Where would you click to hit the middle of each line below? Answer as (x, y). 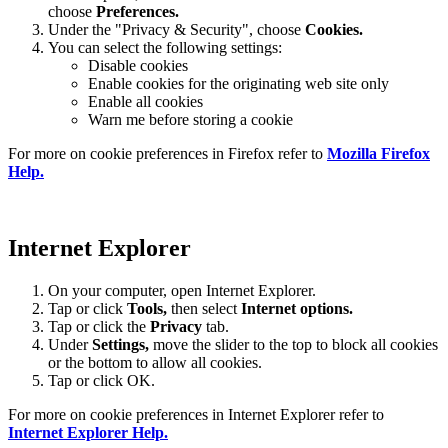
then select (204, 309)
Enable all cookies (145, 102)
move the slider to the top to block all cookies (293, 345)
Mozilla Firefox (378, 154)
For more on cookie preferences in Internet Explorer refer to (196, 415)
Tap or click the (99, 327)
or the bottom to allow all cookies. (155, 363)
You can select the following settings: (165, 48)
